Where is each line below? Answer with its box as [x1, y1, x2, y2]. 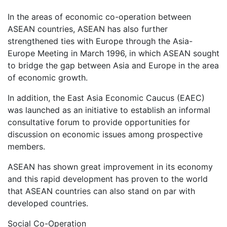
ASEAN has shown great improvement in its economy [8, 162, 213, 172]
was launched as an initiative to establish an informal [8, 105, 210, 116]
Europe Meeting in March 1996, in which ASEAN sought [8, 48, 219, 59]
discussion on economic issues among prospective [8, 129, 203, 140]
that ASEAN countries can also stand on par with [8, 186, 195, 197]
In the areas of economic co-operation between [8, 12, 191, 22]
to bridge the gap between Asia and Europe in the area [8, 60, 219, 71]
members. [8, 141, 45, 152]
